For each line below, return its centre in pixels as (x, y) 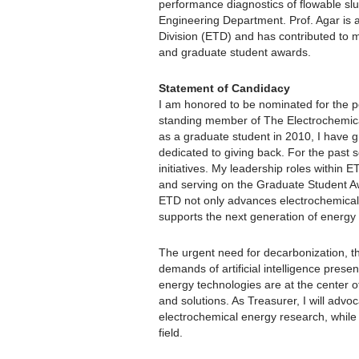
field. (171, 332)
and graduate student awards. (235, 52)
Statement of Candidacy (224, 88)
